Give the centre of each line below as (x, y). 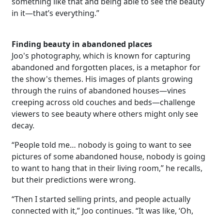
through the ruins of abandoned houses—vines (99, 90)
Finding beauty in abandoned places (82, 44)
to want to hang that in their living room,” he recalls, (107, 168)
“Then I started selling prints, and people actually (101, 199)
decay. (23, 125)
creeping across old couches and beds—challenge (103, 102)
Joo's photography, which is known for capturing (101, 55)
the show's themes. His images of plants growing (102, 79)
